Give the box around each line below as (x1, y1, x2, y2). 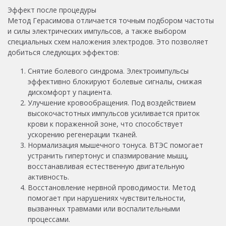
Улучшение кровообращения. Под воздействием (28, 97, 196, 107)
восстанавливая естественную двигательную (28, 161, 185, 171)
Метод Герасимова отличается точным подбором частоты (8, 15, 214, 25)
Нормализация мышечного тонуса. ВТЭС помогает (28, 140, 203, 150)
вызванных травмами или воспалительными (28, 203, 180, 213)
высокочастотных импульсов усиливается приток (28, 108, 200, 118)
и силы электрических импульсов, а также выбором (8, 26, 186, 36)
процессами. (28, 214, 70, 224)
